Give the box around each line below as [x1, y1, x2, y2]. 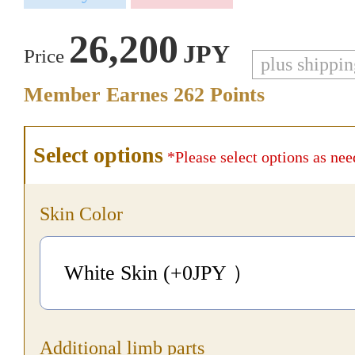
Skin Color [40, 204, 123, 224]
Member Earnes [24, 83, 174, 106]
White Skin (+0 [64, 261, 193, 284]
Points [204, 83, 265, 106]
